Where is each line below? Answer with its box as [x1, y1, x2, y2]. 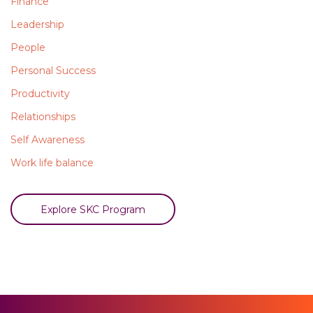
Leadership [10, 18, 64, 31]
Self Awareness [10, 133, 85, 147]
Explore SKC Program [41, 203, 145, 216]
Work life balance [10, 156, 94, 170]
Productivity [10, 87, 70, 101]
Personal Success [10, 64, 96, 78]
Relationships [10, 110, 75, 124]
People [10, 41, 45, 54]
